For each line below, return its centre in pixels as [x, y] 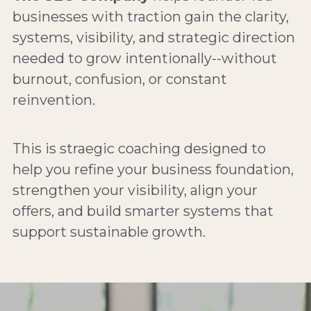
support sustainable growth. [109, 232]
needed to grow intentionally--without [144, 58]
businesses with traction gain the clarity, [150, 16]
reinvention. [53, 100]
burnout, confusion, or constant [119, 79]
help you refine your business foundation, [153, 169]
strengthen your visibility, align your [135, 190]
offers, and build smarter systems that [143, 211]
